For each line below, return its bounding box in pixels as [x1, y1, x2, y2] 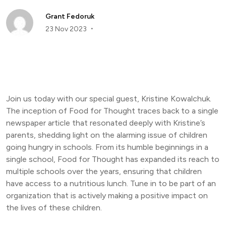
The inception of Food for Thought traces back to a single [6, 106, 218, 116]
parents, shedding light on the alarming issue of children [6, 130, 207, 140]
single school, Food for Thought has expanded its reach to [6, 154, 219, 164]
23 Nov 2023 [45, 25, 88, 33]
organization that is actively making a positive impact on [6, 191, 208, 200]
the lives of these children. [6, 203, 102, 212]
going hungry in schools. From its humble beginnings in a [6, 142, 208, 152]
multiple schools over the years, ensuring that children [6, 166, 202, 176]
